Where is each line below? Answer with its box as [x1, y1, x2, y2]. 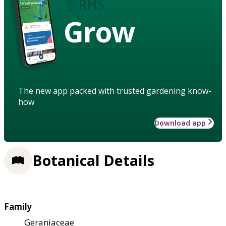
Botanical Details [32, 151, 154, 171]
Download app [154, 118, 206, 128]
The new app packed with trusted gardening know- [18, 85, 211, 96]
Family [4, 201, 32, 213]
